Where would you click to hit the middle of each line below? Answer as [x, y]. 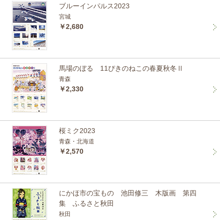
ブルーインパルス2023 [94, 6]
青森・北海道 [77, 141]
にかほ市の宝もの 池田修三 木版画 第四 [128, 193]
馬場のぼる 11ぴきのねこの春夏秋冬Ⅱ [121, 68]
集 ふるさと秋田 [86, 203]
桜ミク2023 [77, 131]
